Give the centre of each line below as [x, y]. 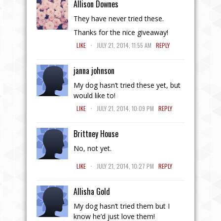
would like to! [94, 95]
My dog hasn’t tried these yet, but [127, 85]
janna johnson [94, 70]
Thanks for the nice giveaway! [121, 32]
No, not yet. [92, 148]
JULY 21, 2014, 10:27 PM [125, 166]
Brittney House [96, 133]
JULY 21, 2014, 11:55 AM [124, 45]
